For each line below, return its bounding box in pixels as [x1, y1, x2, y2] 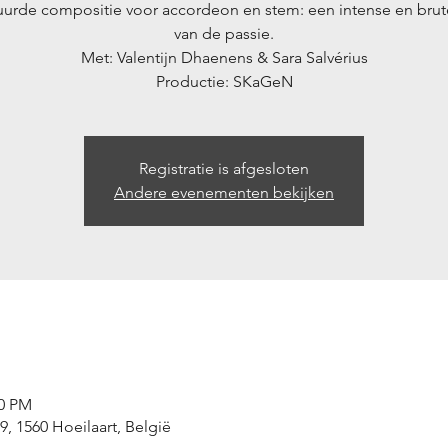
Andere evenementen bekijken [114, 182, 334, 202]
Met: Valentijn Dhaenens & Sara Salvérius [80, 47, 368, 67]
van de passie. [174, 23, 274, 43]
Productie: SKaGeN [155, 71, 293, 91]
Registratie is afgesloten [139, 158, 309, 178]
